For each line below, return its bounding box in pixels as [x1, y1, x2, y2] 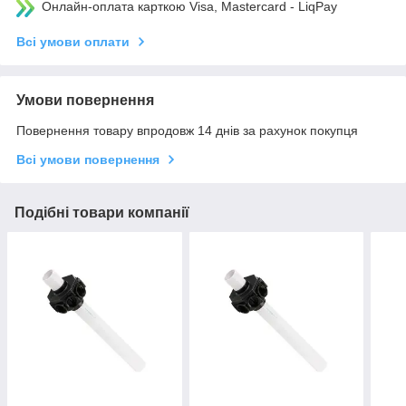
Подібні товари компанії [14, 205, 189, 221]
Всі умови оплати [16, 34, 130, 50]
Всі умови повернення [16, 152, 159, 168]
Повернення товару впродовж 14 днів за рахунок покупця [16, 123, 358, 139]
